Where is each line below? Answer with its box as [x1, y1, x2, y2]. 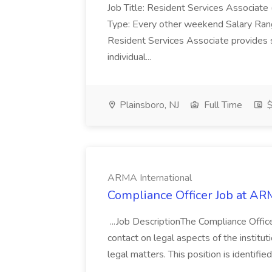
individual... [107, 50, 151, 64]
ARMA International [107, 171, 192, 185]
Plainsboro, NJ [117, 98, 179, 112]
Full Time [202, 98, 242, 112]
